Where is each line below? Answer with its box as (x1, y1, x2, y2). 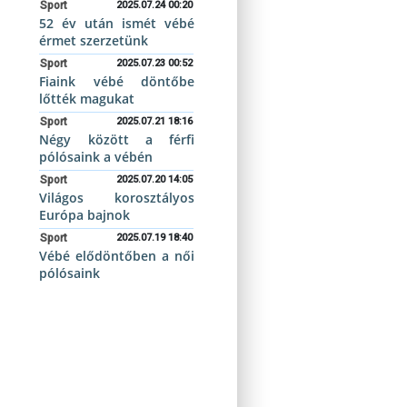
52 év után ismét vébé (39, 15, 194, 32)
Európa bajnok (39, 206, 131, 223)
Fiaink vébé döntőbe (39, 73, 194, 90)
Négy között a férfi (39, 131, 194, 148)
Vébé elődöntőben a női (39, 247, 194, 264)
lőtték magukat (39, 90, 135, 107)
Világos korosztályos (39, 189, 194, 206)
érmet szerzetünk (39, 32, 149, 49)
